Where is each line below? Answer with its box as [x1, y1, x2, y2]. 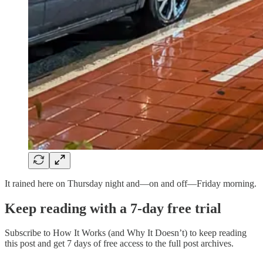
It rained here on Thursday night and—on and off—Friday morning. [5, 178, 257, 188]
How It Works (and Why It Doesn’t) [53, 228, 187, 238]
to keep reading [187, 228, 247, 238]
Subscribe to [5, 228, 53, 238]
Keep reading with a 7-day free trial [5, 200, 221, 216]
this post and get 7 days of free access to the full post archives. [5, 238, 234, 249]
